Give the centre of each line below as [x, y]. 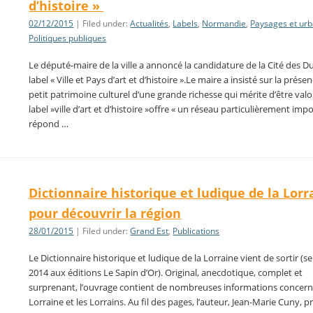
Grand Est [150, 231]
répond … [49, 124]
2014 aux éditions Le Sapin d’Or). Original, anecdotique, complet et [166, 272]
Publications [196, 231]
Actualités [150, 24]
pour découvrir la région [105, 213]
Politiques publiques [68, 38]
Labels [185, 24]
